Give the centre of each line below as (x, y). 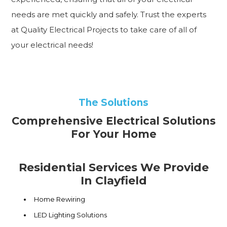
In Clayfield (113, 181)
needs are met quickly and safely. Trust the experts (109, 15)
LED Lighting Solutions (71, 215)
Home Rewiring (60, 199)
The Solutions (113, 103)
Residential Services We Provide (113, 168)
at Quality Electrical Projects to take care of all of (104, 30)
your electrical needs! (52, 45)
